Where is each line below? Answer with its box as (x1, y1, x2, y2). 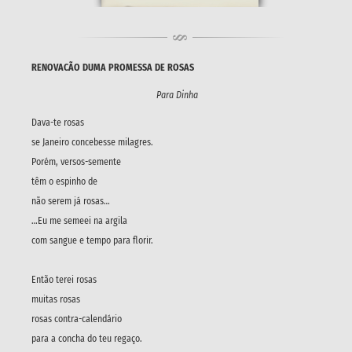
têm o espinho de (31, 175, 97, 187)
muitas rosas (31, 293, 80, 305)
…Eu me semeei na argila (31, 214, 127, 226)
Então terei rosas (31, 273, 97, 285)
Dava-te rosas (31, 116, 84, 128)
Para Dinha (31, 89, 198, 101)
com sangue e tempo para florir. (31, 234, 153, 246)
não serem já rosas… (31, 195, 110, 207)
